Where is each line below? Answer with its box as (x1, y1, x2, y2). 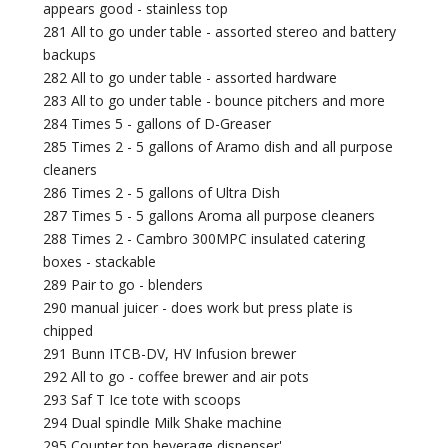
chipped (43, 321, 94, 341)
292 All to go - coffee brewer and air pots (43, 367, 310, 387)
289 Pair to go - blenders (43, 275, 204, 295)
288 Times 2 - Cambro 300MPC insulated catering (43, 229, 366, 249)
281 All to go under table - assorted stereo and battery (43, 22, 397, 42)
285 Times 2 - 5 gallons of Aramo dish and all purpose (43, 137, 394, 157)
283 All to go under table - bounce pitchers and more (43, 91, 386, 111)
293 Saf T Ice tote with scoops (43, 390, 242, 410)
